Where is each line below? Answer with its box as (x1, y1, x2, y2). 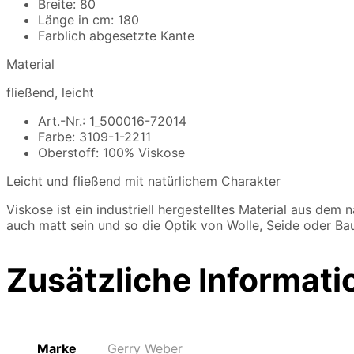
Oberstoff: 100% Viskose (38, 144, 185, 160)
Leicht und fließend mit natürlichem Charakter (6, 172, 281, 189)
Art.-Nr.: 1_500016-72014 (38, 112, 186, 129)
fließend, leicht (6, 84, 94, 100)
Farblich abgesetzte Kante (38, 27, 194, 43)
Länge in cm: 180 (38, 11, 139, 28)
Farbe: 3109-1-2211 (38, 128, 151, 145)
